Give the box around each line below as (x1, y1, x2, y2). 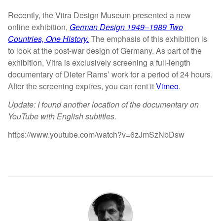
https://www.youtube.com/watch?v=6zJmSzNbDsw (8, 128, 184, 140)
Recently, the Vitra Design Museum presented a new (8, 9, 191, 21)
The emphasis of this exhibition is (89, 33, 207, 45)
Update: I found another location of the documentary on (8, 98, 199, 110)
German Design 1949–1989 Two (70, 21, 183, 33)
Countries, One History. (8, 33, 89, 45)
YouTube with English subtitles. (8, 110, 116, 122)
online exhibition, (8, 21, 70, 33)
